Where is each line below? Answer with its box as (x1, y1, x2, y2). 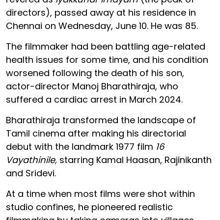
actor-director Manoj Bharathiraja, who (6, 80, 178, 92)
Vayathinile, (6, 153, 59, 166)
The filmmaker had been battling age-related (6, 40, 205, 53)
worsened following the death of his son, (6, 66, 184, 79)
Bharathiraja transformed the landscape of (6, 113, 196, 126)
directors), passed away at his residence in (6, 6, 196, 19)
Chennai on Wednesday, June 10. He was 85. (6, 19, 200, 32)
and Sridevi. (6, 166, 56, 179)
